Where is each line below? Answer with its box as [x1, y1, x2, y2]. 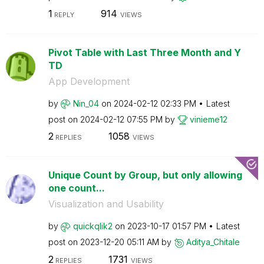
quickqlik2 [72, 221, 113, 231]
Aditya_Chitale [186, 237, 240, 247]
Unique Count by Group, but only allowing [48, 169, 242, 181]
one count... [48, 182, 105, 194]
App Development [48, 75, 130, 87]
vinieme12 [189, 114, 227, 124]
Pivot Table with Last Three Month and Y [48, 46, 241, 58]
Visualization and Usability [48, 198, 164, 210]
